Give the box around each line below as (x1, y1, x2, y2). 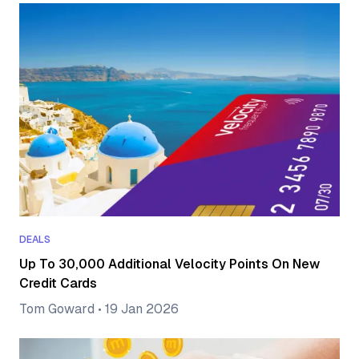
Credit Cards (19, 276, 97, 292)
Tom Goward (19, 301, 95, 317)
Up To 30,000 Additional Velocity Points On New (19, 256, 320, 272)
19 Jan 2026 (105, 301, 179, 317)
